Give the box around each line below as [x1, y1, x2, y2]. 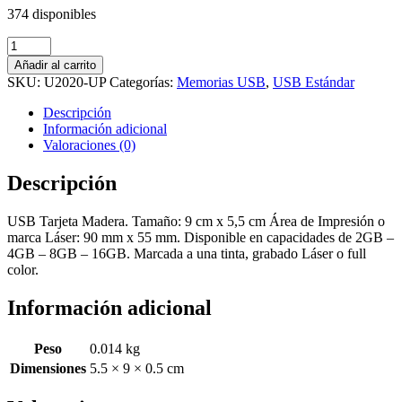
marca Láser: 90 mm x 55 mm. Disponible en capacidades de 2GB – [7, 229, 394, 245]
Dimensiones [10, 360, 86, 376]
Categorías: [109, 74, 177, 90]
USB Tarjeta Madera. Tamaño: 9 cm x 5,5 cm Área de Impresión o [7, 213, 385, 229]
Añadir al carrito [14, 57, 96, 72]
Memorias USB [177, 74, 266, 90]
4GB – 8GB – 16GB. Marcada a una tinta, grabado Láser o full [7, 245, 366, 261]
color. [7, 261, 39, 277]
